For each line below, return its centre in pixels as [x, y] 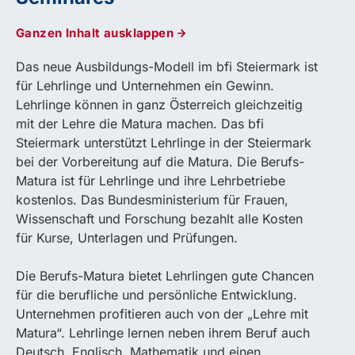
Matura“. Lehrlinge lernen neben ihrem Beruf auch [163, 333]
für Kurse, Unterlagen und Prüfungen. [127, 238]
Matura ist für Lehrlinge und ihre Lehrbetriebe [151, 181]
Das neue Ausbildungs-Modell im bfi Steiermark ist [167, 67]
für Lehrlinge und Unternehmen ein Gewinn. [145, 86]
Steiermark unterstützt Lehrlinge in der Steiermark [164, 143]
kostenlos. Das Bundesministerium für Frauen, [152, 200]
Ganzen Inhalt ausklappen [95, 33]
